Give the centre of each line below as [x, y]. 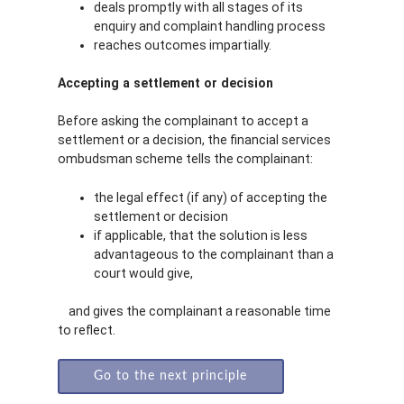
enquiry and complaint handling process [210, 27]
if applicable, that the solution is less [201, 235]
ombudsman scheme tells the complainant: [185, 159]
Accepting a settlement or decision [165, 83]
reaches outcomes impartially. [183, 46]
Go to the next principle [171, 376]
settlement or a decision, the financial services [194, 140]
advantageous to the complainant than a [214, 254]
